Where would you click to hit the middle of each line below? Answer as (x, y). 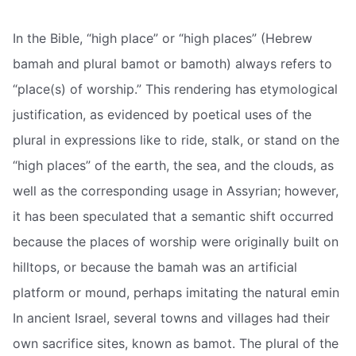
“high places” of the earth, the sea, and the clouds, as (173, 165)
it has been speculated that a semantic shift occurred (173, 216)
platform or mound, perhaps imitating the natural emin (176, 292)
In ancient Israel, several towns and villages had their (171, 318)
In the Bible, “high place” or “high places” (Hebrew (163, 38)
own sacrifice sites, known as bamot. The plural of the (176, 343)
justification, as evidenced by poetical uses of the (162, 114)
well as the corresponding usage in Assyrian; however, (176, 191)
